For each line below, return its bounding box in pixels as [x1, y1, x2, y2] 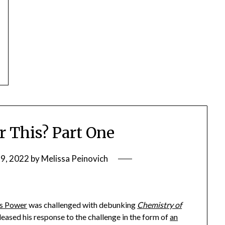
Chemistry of [137, 200, 182, 210]
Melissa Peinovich [41, 153, 108, 164]
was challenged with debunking [27, 200, 138, 210]
